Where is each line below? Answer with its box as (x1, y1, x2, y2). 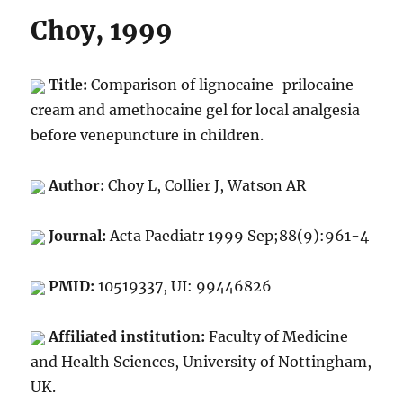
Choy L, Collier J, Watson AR (108, 176, 307, 195)
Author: (49, 176, 109, 195)
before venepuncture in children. (31, 126, 264, 145)
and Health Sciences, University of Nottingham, (31, 353, 372, 372)
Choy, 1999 (31, 14, 174, 48)
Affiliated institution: (49, 327, 206, 346)
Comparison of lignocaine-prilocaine (91, 76, 354, 94)
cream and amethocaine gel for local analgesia (31, 101, 361, 120)
